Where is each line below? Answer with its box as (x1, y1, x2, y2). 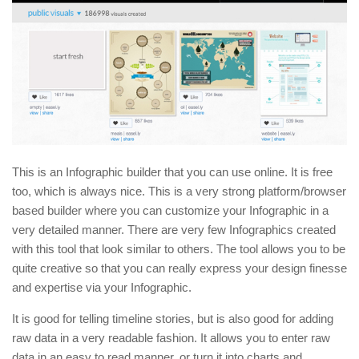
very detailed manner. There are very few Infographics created (12, 223, 336, 237)
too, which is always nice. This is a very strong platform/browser (12, 184, 346, 199)
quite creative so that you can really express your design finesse (12, 261, 347, 276)
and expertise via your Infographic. (12, 280, 192, 295)
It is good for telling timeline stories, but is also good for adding (12, 312, 333, 326)
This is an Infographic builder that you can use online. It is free (12, 165, 333, 179)
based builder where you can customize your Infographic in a (12, 204, 329, 218)
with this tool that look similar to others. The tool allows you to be (12, 242, 345, 256)
